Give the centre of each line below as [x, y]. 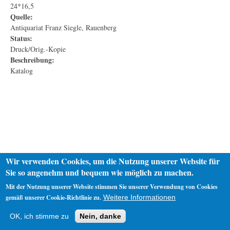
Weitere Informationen [140, 197]
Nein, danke [101, 216]
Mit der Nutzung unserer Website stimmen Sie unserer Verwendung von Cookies [112, 187]
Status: [21, 38]
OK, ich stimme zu [40, 216]
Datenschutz [57, 210]
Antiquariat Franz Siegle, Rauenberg [63, 27]
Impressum [95, 210]
